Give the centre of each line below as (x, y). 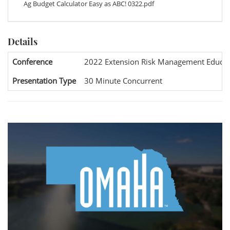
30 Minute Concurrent (123, 81)
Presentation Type (44, 81)
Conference (32, 62)
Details (23, 42)
